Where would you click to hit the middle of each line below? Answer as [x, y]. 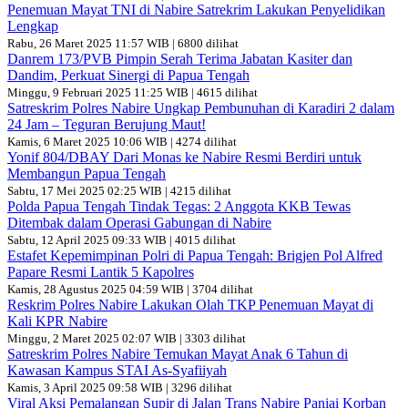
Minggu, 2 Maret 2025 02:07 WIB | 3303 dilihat [127, 339]
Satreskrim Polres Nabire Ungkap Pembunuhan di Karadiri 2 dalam [201, 108]
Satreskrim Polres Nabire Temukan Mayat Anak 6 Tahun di [178, 354]
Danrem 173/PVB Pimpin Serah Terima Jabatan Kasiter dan [180, 59]
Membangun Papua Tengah [87, 174]
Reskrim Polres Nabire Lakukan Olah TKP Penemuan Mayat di [190, 305]
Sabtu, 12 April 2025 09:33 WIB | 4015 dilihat [122, 240]
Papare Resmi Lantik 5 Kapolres [101, 272]
